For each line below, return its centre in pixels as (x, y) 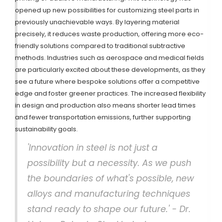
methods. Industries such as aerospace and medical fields (110, 58)
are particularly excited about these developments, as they (110, 70)
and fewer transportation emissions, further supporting (103, 117)
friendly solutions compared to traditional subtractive (100, 46)
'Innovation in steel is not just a (92, 148)
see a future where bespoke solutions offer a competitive (107, 82)
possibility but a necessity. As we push (109, 163)
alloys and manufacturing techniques (109, 194)
